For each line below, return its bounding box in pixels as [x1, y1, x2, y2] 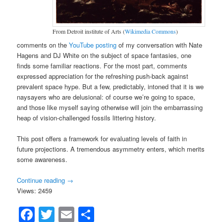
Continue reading [17, 175, 67, 185]
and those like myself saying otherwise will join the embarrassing [17, 102, 203, 112]
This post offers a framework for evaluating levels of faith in [17, 133, 187, 143]
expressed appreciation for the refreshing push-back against [17, 71, 189, 81]
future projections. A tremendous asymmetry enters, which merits [17, 144, 205, 154]
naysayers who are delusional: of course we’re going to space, [17, 92, 196, 102]
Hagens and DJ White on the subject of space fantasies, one [17, 50, 192, 60]
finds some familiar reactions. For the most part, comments [17, 60, 188, 70]
